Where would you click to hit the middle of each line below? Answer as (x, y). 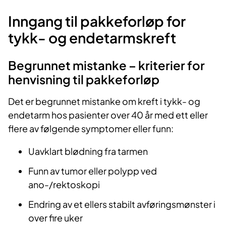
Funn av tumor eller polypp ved (93, 171)
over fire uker (56, 218)
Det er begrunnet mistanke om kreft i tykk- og (104, 101)
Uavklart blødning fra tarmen (88, 151)
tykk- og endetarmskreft (93, 38)
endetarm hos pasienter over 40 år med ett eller (108, 115)
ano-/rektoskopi (65, 185)
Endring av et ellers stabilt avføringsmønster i (122, 204)
